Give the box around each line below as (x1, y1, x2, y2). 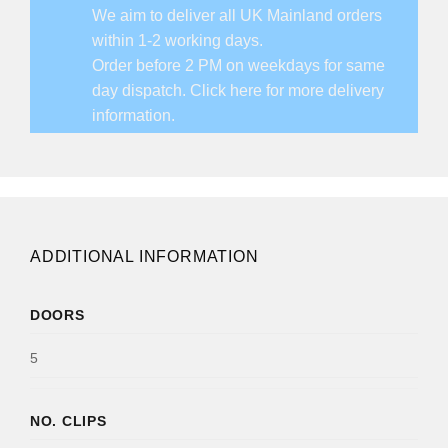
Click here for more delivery (190, 82, 384, 100)
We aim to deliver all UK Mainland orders (92, 7, 382, 25)
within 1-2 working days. (92, 32, 263, 50)
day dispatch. (92, 82, 190, 100)
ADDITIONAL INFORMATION (30, 248, 259, 266)
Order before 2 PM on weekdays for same (92, 57, 385, 75)
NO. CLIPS (30, 413, 107, 430)
